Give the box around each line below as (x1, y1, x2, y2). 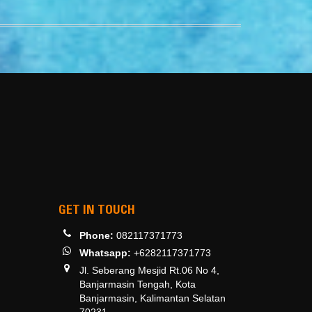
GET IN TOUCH (58, 205, 135, 218)
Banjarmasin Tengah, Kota (79, 279, 196, 290)
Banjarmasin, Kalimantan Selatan (79, 292, 226, 304)
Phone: (79, 230, 116, 242)
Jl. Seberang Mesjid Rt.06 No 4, (79, 265, 219, 276)
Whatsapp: (79, 247, 134, 259)
